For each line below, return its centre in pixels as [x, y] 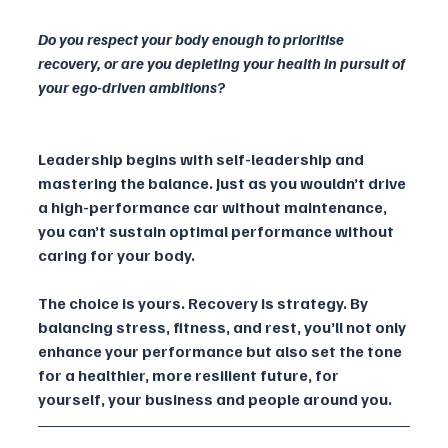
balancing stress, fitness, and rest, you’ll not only [223, 327]
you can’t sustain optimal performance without [217, 231]
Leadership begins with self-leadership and [202, 159]
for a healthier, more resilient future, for [190, 375]
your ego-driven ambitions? [131, 87]
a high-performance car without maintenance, [214, 207]
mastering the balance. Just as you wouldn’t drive [223, 183]
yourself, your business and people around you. [215, 399]
